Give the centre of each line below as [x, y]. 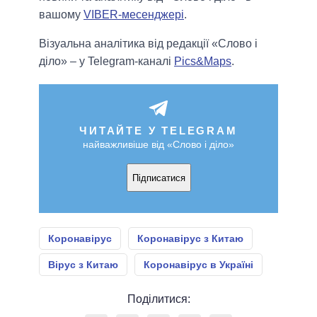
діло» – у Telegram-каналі [106, 62]
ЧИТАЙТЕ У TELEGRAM [158, 131]
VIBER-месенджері [134, 15]
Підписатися [158, 178]
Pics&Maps [203, 62]
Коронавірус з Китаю [190, 239]
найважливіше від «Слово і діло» [158, 145]
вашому [61, 15]
